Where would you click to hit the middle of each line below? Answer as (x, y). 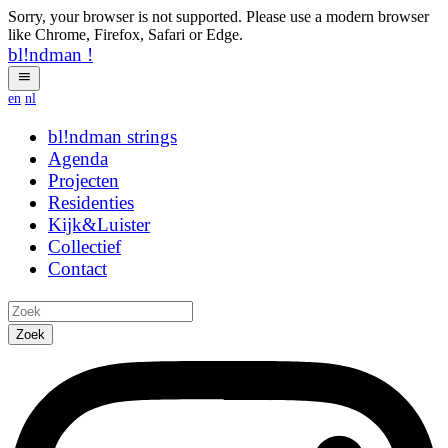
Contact (77, 269)
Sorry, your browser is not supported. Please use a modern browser (218, 16)
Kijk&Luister (99, 225)
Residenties (91, 203)
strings (152, 137)
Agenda (78, 159)
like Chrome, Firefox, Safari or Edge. (125, 34)
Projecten (83, 181)
